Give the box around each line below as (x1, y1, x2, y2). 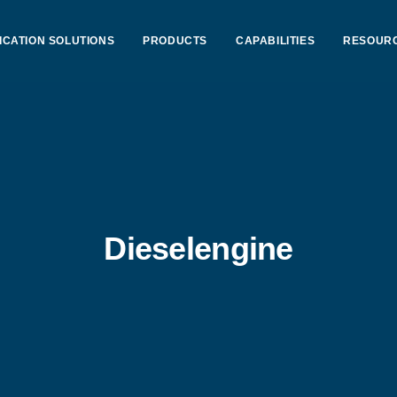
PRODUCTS (143, 35, 207, 47)
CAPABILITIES (235, 35, 315, 47)
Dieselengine (104, 230, 293, 267)
